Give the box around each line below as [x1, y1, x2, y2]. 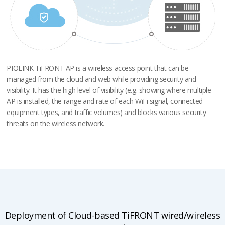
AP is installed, [7, 96, 50, 106]
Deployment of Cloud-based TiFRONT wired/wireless [5, 209, 220, 221]
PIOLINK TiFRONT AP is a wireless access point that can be [7, 63, 189, 73]
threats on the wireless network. [7, 119, 104, 128]
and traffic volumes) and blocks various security [59, 107, 206, 117]
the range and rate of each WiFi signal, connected [50, 96, 203, 106]
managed [7, 74, 38, 84]
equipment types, [7, 107, 60, 117]
